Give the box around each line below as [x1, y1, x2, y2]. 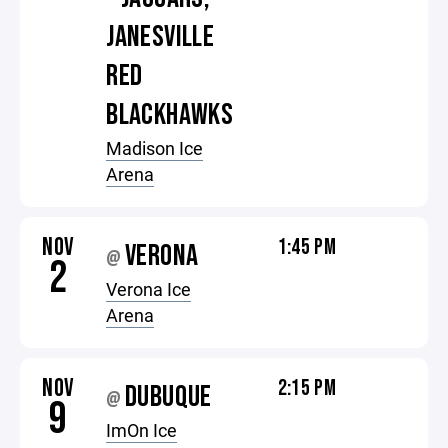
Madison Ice [106, 136, 204, 160]
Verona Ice [106, 277, 192, 301]
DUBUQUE [125, 379, 212, 415]
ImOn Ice [106, 418, 178, 442]
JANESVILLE [106, 19, 215, 55]
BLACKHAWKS [106, 97, 234, 133]
